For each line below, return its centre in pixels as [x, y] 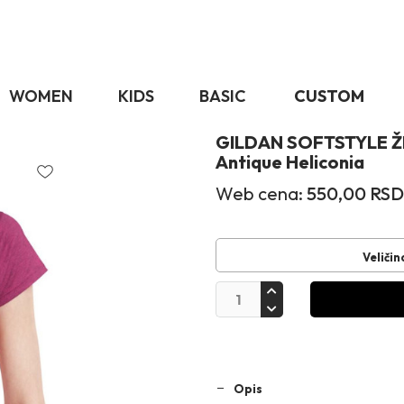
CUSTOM [329, 96]
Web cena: [259, 193]
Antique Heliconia [290, 162]
